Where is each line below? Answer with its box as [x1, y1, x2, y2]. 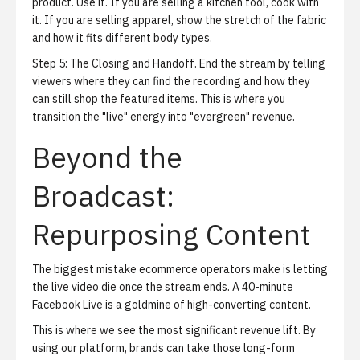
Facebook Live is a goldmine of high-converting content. [32, 297, 311, 312]
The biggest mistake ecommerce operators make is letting [32, 262, 328, 276]
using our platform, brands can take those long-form [32, 341, 295, 355]
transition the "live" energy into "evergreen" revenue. [32, 109, 295, 124]
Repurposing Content [32, 215, 311, 253]
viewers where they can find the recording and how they [32, 74, 310, 88]
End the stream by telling [197, 56, 325, 71]
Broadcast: [32, 177, 174, 215]
